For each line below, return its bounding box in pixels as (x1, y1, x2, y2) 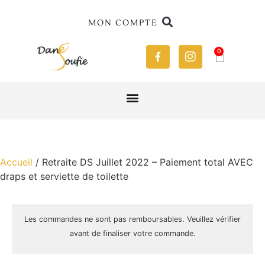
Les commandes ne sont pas (24, 214, 129, 224)
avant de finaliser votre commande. (69, 228, 196, 238)
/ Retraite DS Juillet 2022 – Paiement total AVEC (33, 156, 253, 168)
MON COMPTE (88, 17, 158, 28)
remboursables (129, 214, 182, 224)
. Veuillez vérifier (182, 214, 241, 224)
